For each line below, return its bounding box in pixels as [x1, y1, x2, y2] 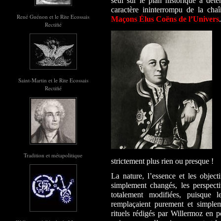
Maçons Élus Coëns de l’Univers [111, 14, 219, 23]
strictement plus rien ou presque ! [111, 157, 216, 166]
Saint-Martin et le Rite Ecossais [18, 76, 88, 84]
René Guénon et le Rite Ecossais [17, 13, 89, 20]
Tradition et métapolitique [24, 151, 82, 159]
